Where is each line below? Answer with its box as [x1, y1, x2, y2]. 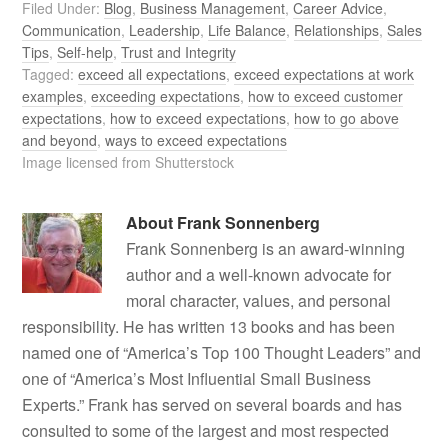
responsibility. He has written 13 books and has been [22, 314, 396, 338]
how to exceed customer [248, 85, 404, 106]
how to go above [294, 107, 400, 128]
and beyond [22, 129, 98, 150]
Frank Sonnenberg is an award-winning [126, 236, 406, 260]
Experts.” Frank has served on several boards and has [22, 392, 403, 416]
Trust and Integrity [121, 41, 237, 62]
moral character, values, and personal [126, 288, 392, 312]
